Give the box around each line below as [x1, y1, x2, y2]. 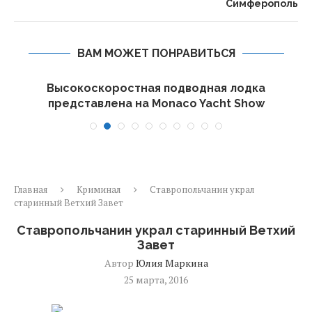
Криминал [77, 183, 120, 196]
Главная [14, 183, 47, 196]
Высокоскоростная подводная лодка [47, 81, 265, 95]
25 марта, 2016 [124, 273, 188, 286]
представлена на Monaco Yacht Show [47, 97, 265, 110]
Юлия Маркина [135, 256, 208, 270]
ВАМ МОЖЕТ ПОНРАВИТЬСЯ [77, 47, 235, 60]
